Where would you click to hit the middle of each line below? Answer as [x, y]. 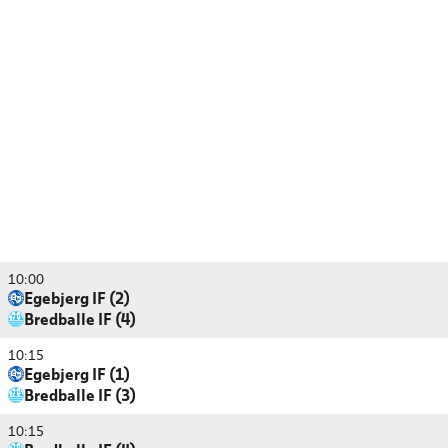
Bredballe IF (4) [80, 321]
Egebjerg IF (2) [77, 300]
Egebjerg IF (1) [77, 376]
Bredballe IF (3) [80, 397]
